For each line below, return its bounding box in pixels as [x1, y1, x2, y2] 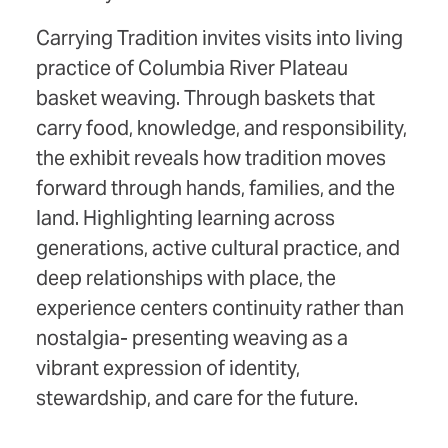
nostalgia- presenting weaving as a [36, 325, 348, 352]
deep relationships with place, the [36, 265, 336, 292]
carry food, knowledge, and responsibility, [36, 115, 407, 142]
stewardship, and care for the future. [36, 385, 358, 412]
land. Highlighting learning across [36, 205, 335, 232]
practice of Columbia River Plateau [36, 55, 348, 82]
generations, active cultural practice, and [36, 235, 400, 262]
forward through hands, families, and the [36, 175, 395, 202]
